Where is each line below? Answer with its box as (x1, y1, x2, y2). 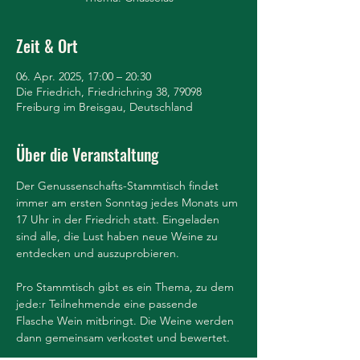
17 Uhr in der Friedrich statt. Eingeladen (16, 212, 223, 227)
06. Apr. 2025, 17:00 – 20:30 (16, 69, 151, 84)
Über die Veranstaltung (16, 142, 158, 166)
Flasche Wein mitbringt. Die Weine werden (16, 313, 237, 328)
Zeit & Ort (16, 34, 78, 58)
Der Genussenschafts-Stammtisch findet (16, 178, 222, 193)
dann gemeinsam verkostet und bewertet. (16, 330, 230, 345)
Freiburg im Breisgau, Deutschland (16, 100, 193, 114)
